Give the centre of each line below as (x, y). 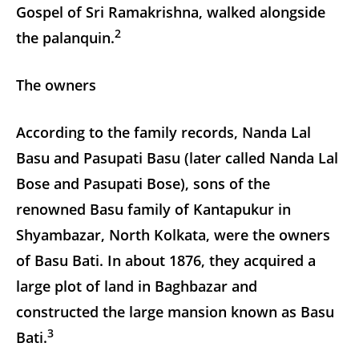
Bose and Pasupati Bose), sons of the (143, 183)
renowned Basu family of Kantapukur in (153, 209)
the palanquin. (65, 37)
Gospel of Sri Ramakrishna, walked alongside (171, 12)
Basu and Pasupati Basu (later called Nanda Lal (177, 157)
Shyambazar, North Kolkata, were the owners (173, 234)
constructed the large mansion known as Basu (175, 311)
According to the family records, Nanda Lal (163, 132)
